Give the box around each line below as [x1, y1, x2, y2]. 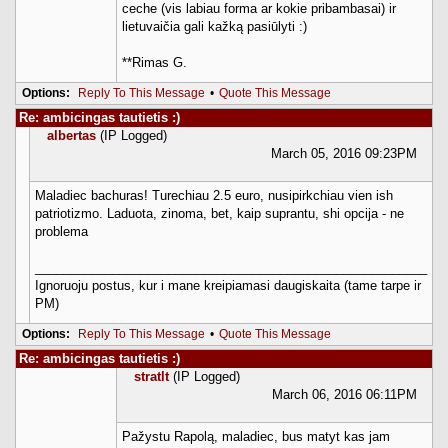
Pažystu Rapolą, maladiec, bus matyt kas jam [122, 428, 390, 444]
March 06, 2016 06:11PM [272, 386, 417, 402]
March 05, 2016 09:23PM [271, 145, 417, 161]
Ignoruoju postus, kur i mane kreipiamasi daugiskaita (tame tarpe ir [35, 277, 421, 293]
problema [35, 223, 88, 239]
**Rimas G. [122, 54, 187, 70]
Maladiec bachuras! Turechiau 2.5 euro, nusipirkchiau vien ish [35, 187, 393, 203]
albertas [47, 127, 96, 143]
